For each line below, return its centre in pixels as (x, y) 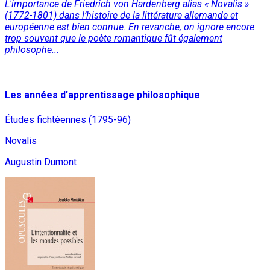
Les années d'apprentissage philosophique (102, 95)
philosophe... (32, 50)
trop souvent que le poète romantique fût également (114, 39)
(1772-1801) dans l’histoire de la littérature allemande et (121, 16)
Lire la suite (30, 71)
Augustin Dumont (41, 162)
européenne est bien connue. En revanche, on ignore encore (130, 27)
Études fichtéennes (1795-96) (68, 119)
